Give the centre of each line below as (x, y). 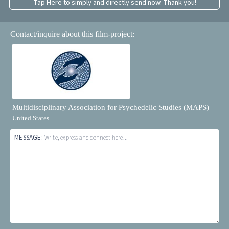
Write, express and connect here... (86, 138)
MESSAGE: (29, 137)
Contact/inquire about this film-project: (73, 35)
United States (31, 118)
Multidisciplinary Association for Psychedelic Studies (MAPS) (111, 108)
